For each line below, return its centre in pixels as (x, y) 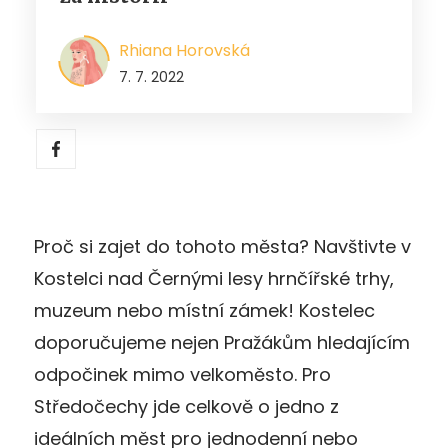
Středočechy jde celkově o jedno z (186, 406)
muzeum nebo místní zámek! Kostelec (204, 310)
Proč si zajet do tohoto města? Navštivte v (222, 246)
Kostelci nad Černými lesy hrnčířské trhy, (214, 278)
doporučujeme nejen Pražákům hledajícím (222, 342)
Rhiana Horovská (184, 50)
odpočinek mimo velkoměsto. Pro (182, 374)
